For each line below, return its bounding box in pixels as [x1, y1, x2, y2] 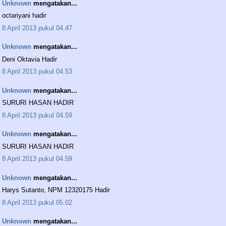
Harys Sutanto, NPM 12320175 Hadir [2, 186, 110, 194]
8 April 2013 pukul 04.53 [2, 68, 72, 76]
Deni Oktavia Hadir [2, 55, 57, 63]
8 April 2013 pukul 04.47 [2, 24, 72, 32]
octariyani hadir [2, 12, 46, 20]
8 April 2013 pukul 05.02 [2, 198, 72, 206]
